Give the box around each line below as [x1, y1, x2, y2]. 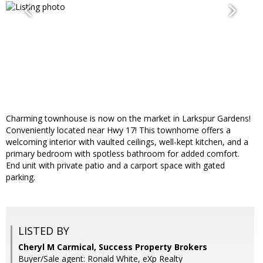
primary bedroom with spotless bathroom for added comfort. [6, 148, 240, 160]
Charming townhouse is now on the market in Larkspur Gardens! [6, 113, 251, 124]
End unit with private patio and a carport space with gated [6, 160, 225, 171]
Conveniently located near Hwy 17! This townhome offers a [6, 124, 231, 136]
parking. [6, 171, 35, 183]
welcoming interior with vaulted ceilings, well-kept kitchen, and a [6, 136, 248, 148]
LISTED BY [18, 224, 69, 238]
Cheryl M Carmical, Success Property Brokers [18, 241, 207, 253]
